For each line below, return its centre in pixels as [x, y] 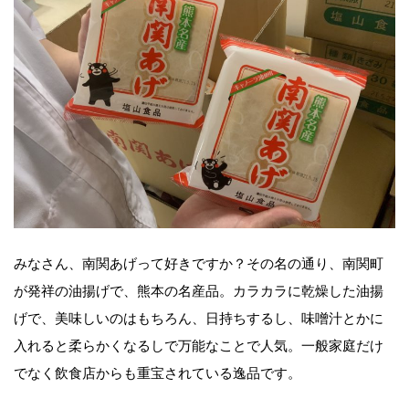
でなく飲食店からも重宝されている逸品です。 [157, 372]
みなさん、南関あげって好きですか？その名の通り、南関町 [199, 262]
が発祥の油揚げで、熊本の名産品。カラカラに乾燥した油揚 [199, 290]
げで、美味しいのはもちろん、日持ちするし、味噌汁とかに [199, 317]
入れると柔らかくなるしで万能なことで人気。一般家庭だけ [199, 345]
